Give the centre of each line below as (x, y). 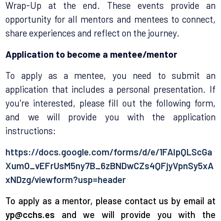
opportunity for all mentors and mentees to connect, (110, 19)
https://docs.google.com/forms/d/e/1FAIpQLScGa (109, 151)
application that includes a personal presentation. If (110, 89)
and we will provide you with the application (110, 116)
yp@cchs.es (30, 214)
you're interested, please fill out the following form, (110, 103)
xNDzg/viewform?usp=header (66, 179)
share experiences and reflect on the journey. (93, 33)
